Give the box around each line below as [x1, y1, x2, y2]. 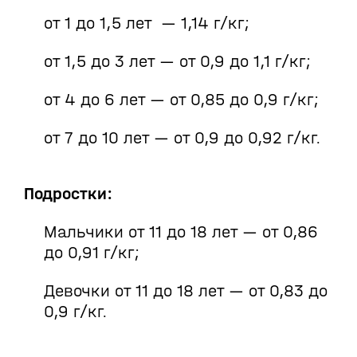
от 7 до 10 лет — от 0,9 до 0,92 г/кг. [44, 127, 321, 148]
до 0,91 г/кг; [44, 242, 139, 263]
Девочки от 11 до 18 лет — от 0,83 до [44, 280, 328, 301]
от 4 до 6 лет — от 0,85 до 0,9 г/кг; [44, 89, 319, 110]
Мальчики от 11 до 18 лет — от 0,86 [44, 222, 318, 242]
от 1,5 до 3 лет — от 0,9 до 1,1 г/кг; [44, 51, 311, 72]
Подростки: [24, 183, 112, 204]
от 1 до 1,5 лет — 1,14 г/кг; [44, 13, 249, 33]
